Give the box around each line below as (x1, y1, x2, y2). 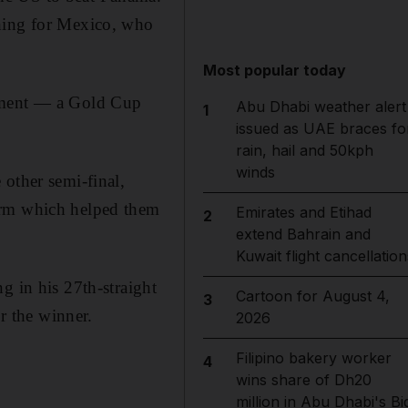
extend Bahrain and (235, 225, 371, 243)
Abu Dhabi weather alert (235, 97, 406, 116)
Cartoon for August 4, (235, 287, 390, 305)
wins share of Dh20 (235, 371, 372, 389)
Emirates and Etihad (235, 203, 372, 221)
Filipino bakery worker (235, 349, 392, 367)
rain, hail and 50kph (235, 141, 373, 159)
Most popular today (203, 61, 347, 79)
